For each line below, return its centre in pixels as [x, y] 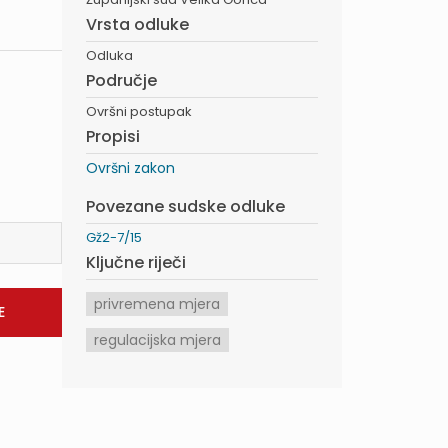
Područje [121, 80]
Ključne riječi [136, 262]
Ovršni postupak [139, 111]
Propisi [113, 136]
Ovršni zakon [130, 168]
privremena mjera [157, 304]
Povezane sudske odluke [185, 206]
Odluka [109, 55]
